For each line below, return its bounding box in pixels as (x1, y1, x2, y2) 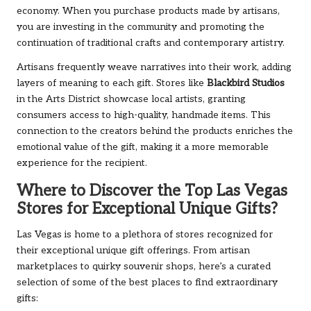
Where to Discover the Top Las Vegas (17, 181, 287, 201)
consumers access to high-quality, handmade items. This (17, 109, 271, 121)
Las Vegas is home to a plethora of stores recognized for (17, 228, 273, 240)
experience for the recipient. (17, 157, 147, 169)
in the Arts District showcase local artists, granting (17, 93, 246, 105)
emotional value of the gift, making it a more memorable (17, 141, 269, 153)
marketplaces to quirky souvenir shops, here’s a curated (17, 260, 271, 272)
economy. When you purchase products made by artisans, (17, 5, 280, 17)
